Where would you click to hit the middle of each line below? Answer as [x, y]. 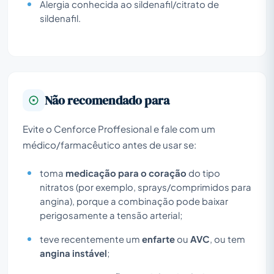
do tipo [203, 173]
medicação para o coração [126, 173]
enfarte [158, 239]
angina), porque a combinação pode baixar [134, 201]
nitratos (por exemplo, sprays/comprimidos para [146, 187]
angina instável [73, 253]
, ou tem [228, 239]
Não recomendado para [107, 100]
